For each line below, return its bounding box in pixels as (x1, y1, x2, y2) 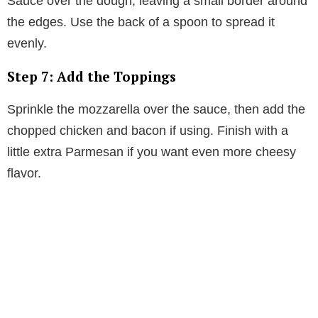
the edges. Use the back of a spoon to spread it (7, 14, 275, 29)
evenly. (7, 35, 47, 50)
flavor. (7, 165, 41, 180)
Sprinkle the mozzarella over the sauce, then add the (7, 102, 305, 116)
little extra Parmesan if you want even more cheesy (7, 144, 296, 159)
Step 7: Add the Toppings (7, 67, 176, 85)
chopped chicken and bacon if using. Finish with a (7, 123, 288, 138)
